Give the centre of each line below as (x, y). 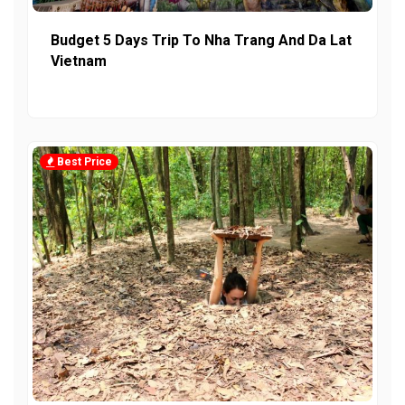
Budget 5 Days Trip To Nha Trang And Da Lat (201, 40)
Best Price (83, 161)
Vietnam (79, 61)
